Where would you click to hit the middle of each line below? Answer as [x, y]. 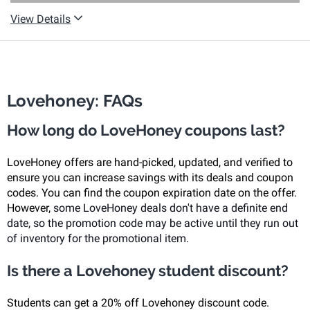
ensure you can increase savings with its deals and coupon [150, 177]
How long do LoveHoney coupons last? [146, 130]
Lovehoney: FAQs [75, 101]
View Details [40, 19]
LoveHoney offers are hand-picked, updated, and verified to [150, 162]
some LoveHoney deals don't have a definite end [169, 208]
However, [29, 208]
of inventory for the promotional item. [99, 238]
